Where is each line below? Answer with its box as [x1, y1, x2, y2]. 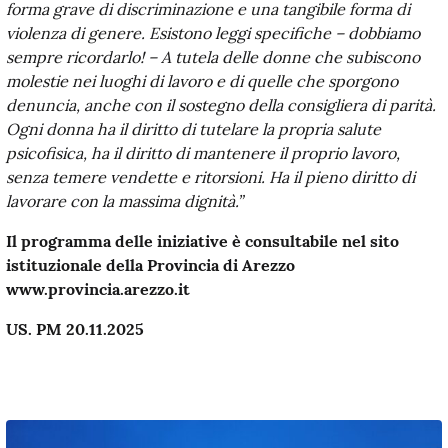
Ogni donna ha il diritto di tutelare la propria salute [6, 118, 381, 139]
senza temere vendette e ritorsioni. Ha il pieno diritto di [6, 166, 415, 187]
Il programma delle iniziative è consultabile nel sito [6, 230, 399, 251]
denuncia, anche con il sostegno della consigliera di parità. [6, 94, 436, 115]
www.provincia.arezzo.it [6, 278, 190, 299]
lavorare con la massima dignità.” [6, 190, 243, 211]
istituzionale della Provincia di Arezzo [6, 254, 295, 275]
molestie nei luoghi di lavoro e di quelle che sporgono [6, 70, 398, 91]
